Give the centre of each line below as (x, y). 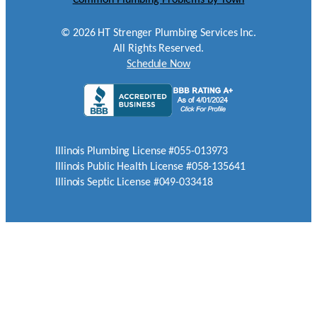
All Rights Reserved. (158, 48)
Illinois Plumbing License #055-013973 (142, 152)
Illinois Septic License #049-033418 (134, 183)
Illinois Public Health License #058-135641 (150, 167)
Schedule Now (158, 64)
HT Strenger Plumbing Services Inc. (175, 33)
